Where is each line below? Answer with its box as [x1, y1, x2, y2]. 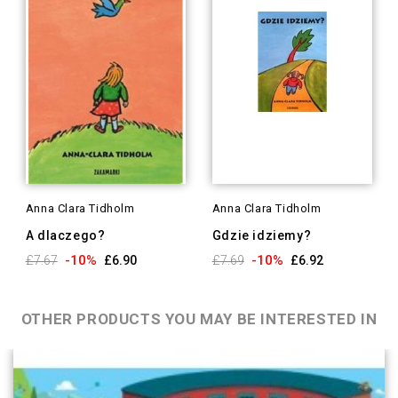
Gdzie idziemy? [211, 228, 312, 243]
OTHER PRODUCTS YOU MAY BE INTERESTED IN [20, 310, 378, 329]
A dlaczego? [25, 228, 106, 243]
